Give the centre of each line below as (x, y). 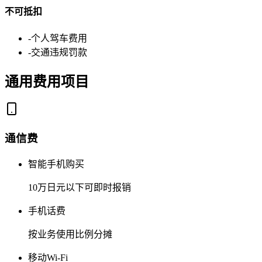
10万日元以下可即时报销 (80, 187)
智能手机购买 (56, 164)
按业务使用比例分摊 (70, 234)
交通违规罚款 (59, 52)
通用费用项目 (47, 82)
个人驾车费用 (59, 38)
